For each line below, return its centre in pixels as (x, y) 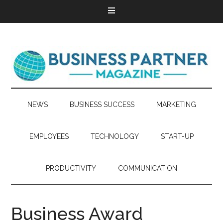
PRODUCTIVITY (71, 168)
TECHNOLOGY (115, 136)
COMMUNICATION (148, 168)
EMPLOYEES (49, 136)
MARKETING (176, 105)
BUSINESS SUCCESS (102, 105)
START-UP (177, 136)
